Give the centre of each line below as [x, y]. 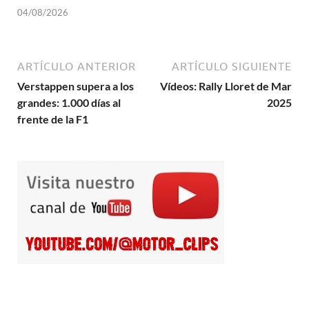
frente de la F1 [53, 119]
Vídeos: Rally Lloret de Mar [226, 86]
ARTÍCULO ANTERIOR [77, 67]
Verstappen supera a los [76, 86]
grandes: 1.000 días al [69, 103]
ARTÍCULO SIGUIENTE [232, 67]
